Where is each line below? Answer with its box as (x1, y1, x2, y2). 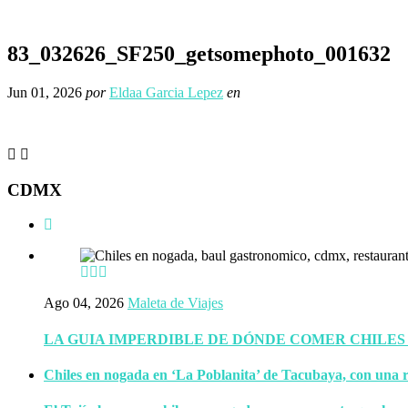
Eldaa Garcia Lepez (109, 84, 223, 100)
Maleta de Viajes (127, 295, 223, 311)
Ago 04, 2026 (44, 295, 124, 311)
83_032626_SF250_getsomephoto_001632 (7, 42, 391, 66)
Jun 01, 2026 (7, 84, 82, 100)
